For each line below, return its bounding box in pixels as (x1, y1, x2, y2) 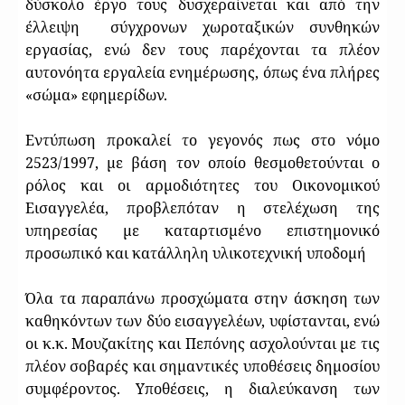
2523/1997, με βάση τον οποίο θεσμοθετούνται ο (25, 152, 380, 173)
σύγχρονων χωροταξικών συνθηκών (110, 16, 380, 37)
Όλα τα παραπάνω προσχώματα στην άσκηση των (25, 287, 380, 308)
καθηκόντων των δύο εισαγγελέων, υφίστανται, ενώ (25, 310, 380, 331)
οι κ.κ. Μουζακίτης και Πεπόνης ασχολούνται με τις (25, 333, 380, 353)
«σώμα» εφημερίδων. (25, 84, 167, 105)
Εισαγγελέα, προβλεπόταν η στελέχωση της (25, 197, 380, 218)
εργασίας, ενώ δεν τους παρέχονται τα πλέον (25, 39, 380, 60)
